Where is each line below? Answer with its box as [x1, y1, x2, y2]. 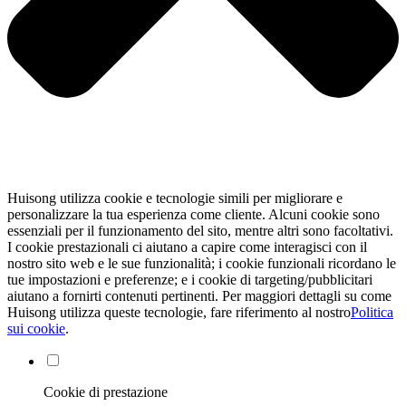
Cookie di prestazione [43, 384, 168, 401]
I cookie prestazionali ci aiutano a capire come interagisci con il [7, 239, 367, 256]
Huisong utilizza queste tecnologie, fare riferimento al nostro [7, 304, 351, 321]
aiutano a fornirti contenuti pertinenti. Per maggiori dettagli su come [7, 288, 391, 304]
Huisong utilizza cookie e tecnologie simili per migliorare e [7, 190, 343, 207]
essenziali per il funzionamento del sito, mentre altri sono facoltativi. [7, 223, 393, 239]
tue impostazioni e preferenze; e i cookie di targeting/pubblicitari [7, 272, 372, 288]
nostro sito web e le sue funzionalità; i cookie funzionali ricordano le [7, 256, 396, 272]
